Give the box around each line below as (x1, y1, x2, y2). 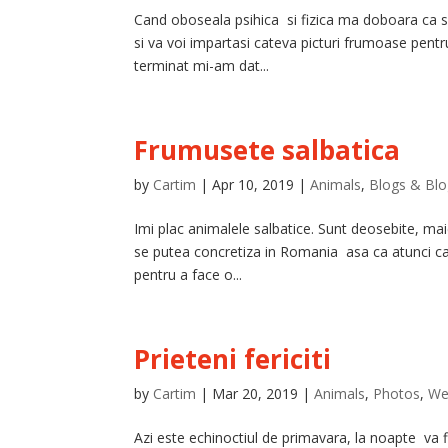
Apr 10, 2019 (212, 175, 295, 194)
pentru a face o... (134, 265, 243, 284)
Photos (373, 384, 421, 403)
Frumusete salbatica (134, 132, 401, 168)
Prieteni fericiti (134, 341, 332, 377)
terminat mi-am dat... (134, 56, 270, 75)
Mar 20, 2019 (212, 384, 299, 403)
